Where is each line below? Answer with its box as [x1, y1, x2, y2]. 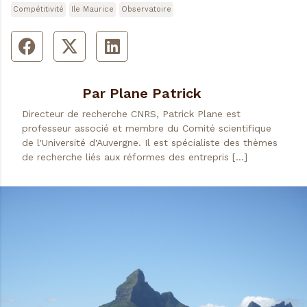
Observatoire [121, 5, 171, 14]
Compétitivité [13, 5, 64, 14]
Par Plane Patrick [82, 85, 202, 102]
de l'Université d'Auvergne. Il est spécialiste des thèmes [22, 137, 278, 149]
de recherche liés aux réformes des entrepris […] [22, 151, 247, 163]
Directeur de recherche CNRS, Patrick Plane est [22, 108, 241, 120]
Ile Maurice [71, 5, 114, 14]
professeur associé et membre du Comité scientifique [22, 123, 271, 134]
